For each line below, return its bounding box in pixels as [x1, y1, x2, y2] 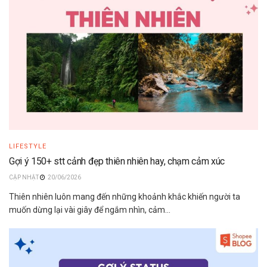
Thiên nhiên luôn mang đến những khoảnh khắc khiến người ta [9, 192, 240, 202]
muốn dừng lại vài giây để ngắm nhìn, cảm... [9, 205, 170, 215]
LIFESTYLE [9, 142, 46, 151]
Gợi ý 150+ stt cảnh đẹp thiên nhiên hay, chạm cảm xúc [9, 156, 225, 167]
